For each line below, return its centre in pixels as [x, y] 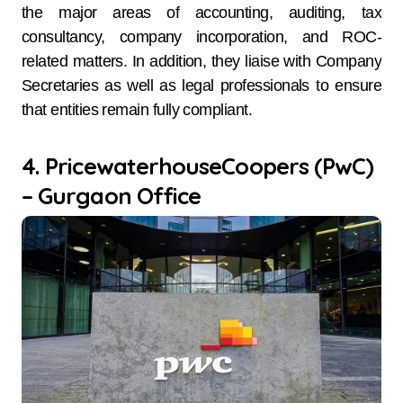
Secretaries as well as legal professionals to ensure [201, 85]
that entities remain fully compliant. [137, 109]
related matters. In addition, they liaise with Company [201, 61]
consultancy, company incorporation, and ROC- [201, 36]
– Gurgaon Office [112, 195]
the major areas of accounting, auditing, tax [201, 12]
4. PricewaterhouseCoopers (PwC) [198, 165]
